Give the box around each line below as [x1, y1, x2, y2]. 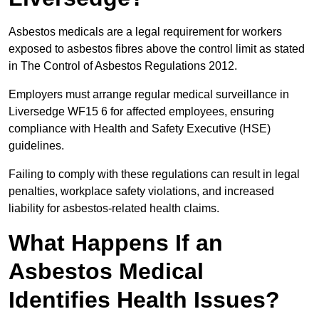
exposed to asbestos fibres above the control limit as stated [9, 43, 305, 56]
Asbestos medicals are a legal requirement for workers [9, 26, 282, 38]
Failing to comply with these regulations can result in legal [9, 168, 300, 181]
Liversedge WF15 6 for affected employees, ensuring [9, 105, 274, 118]
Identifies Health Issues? [9, 287, 280, 313]
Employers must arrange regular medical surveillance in [9, 88, 289, 101]
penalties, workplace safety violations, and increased [9, 185, 274, 198]
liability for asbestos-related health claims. [9, 202, 219, 215]
